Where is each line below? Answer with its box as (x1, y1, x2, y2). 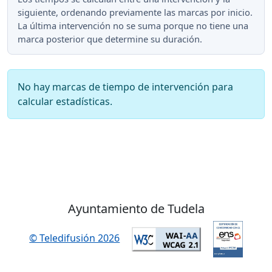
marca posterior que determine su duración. (18, 32, 202, 45)
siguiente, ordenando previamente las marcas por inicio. (18, 5, 253, 18)
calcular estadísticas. (18, 94, 112, 108)
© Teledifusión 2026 (29, 231, 120, 245)
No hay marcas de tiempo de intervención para (18, 80, 233, 93)
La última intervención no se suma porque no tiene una (18, 19, 248, 32)
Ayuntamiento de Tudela (67, 200, 205, 217)
